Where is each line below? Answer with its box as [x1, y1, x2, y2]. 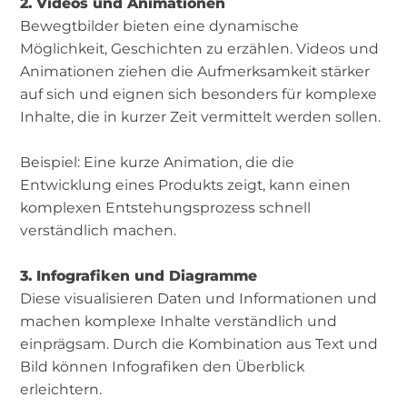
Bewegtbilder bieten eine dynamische [20, 17, 300, 35]
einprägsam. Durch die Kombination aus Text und [20, 335, 379, 352]
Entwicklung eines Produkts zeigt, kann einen [20, 176, 352, 194]
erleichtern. [20, 381, 103, 398]
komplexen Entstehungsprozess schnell [20, 199, 312, 216]
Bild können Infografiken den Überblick [20, 358, 305, 375]
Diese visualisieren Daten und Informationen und [20, 290, 378, 307]
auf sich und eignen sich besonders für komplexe [20, 85, 378, 103]
